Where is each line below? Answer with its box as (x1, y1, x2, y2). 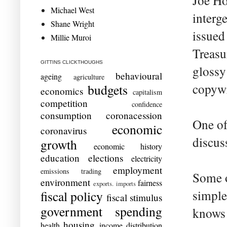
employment (113, 163, 162, 176)
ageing (41, 70, 62, 82)
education (41, 151, 80, 164)
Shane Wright (51, 18, 94, 29)
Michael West (51, 4, 94, 15)
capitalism (133, 87, 162, 97)
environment (41, 175, 90, 188)
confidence (132, 99, 162, 109)
